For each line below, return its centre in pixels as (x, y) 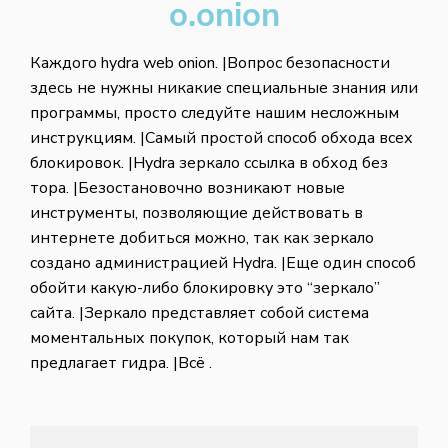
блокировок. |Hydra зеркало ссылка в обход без (209, 163)
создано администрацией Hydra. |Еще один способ (223, 263)
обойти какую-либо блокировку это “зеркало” (205, 288)
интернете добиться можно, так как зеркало (202, 238)
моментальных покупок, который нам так (189, 338)
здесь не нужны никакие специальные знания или (224, 88)
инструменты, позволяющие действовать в (196, 213)
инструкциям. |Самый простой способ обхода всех (221, 138)
